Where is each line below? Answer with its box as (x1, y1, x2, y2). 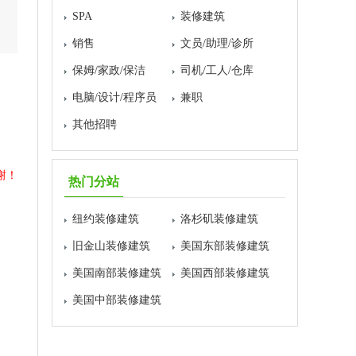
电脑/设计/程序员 (72, 91, 157, 103)
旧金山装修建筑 (72, 240, 150, 252)
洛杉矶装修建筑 (180, 213, 258, 225)
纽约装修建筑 (72, 213, 139, 225)
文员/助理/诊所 (180, 37, 253, 49)
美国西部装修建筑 (180, 267, 269, 279)
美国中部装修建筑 (72, 294, 161, 306)
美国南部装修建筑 (72, 267, 161, 279)
